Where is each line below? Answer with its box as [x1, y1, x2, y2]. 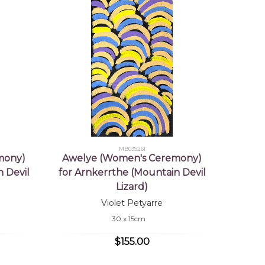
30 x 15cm [112, 214, 146, 223]
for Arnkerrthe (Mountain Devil [58, 166, 206, 178]
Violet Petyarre [101, 197, 163, 208]
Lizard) [116, 180, 148, 192]
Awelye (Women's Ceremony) [62, 152, 202, 164]
